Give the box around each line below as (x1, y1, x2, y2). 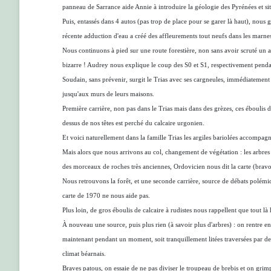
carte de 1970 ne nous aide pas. (62, 192, 150, 199)
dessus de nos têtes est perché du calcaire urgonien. (62, 120, 204, 126)
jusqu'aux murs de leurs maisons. (62, 91, 154, 97)
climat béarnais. (62, 250, 106, 257)
